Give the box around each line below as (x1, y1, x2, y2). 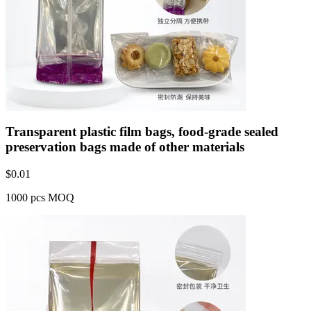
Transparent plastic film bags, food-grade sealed (6, 124, 278, 139)
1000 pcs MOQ (6, 191, 74, 203)
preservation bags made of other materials (6, 139, 244, 154)
